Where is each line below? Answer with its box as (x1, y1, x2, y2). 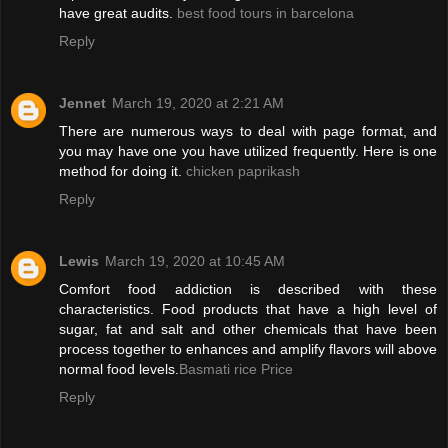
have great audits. (59, 5, 177, 22)
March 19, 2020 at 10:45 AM (105, 253, 285, 270)
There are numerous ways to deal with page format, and (59, 123, 437, 140)
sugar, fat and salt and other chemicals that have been (59, 321, 437, 338)
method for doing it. (59, 163, 186, 180)
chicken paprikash (186, 163, 300, 180)
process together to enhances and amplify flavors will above (59, 341, 437, 358)
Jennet (59, 95, 106, 112)
